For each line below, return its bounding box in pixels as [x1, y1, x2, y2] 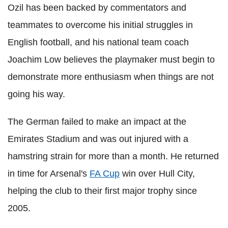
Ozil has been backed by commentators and [8, 2, 186, 13]
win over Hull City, [120, 168, 195, 179]
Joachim [8, 54, 42, 65]
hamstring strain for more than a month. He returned [8, 151, 219, 161]
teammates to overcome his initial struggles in [8, 19, 193, 30]
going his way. [8, 89, 65, 99]
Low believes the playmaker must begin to [44, 54, 215, 65]
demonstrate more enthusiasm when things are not [8, 71, 214, 82]
